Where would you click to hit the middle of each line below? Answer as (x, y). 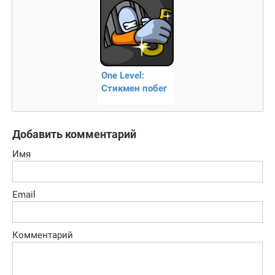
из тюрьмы (126, 101)
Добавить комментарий (74, 134)
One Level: (122, 75)
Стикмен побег (134, 88)
